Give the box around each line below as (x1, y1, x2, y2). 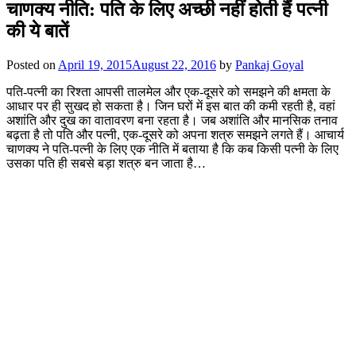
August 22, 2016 (132, 57, 216, 72)
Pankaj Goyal (235, 57, 304, 72)
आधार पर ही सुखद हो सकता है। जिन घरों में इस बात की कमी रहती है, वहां (6, 99, 335, 113)
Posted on (6, 57, 58, 72)
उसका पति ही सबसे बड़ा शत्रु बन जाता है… (6, 156, 206, 170)
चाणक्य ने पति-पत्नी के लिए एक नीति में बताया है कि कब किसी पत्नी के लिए (6, 141, 339, 156)
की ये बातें (6, 20, 69, 41)
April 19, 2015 (58, 57, 132, 72)
